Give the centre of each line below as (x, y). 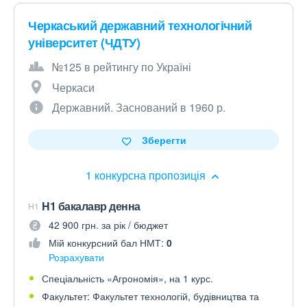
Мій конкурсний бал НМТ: (108, 243)
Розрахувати (76, 257)
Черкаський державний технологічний (140, 25)
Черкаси (73, 87)
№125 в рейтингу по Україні (122, 67)
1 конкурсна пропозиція (147, 175)
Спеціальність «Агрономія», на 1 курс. (127, 278)
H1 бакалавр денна (91, 206)
